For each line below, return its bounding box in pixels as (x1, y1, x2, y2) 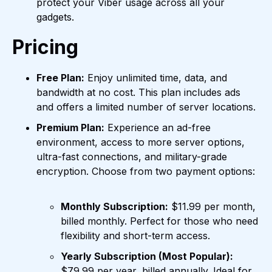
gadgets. (36, 11, 74, 24)
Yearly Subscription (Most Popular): (61, 250, 233, 263)
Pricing (12, 35, 79, 59)
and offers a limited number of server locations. (36, 101, 256, 114)
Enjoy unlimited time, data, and (84, 72, 227, 84)
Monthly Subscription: (61, 200, 168, 213)
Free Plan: (36, 72, 84, 84)
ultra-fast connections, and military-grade (36, 151, 227, 163)
